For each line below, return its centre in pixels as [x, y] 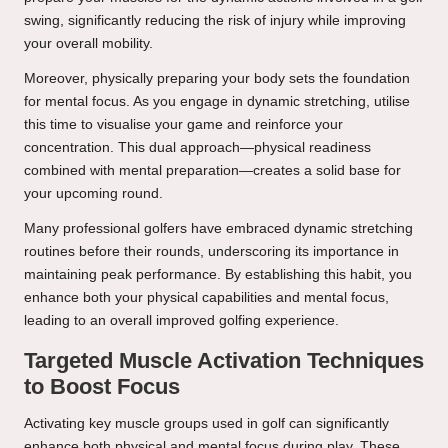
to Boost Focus [102, 387]
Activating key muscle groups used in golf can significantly [206, 424]
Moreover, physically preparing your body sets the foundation [217, 79]
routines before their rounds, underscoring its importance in [211, 252]
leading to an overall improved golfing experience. [181, 321]
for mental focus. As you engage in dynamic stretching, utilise [217, 102]
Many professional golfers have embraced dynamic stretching [218, 229]
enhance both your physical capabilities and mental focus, [206, 298]
